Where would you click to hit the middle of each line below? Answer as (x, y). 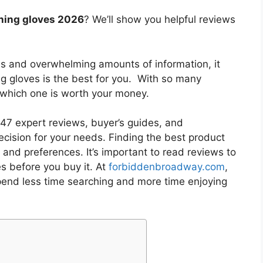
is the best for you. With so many (121, 78)
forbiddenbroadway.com (167, 167)
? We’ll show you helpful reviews (160, 20)
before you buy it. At (58, 167)
